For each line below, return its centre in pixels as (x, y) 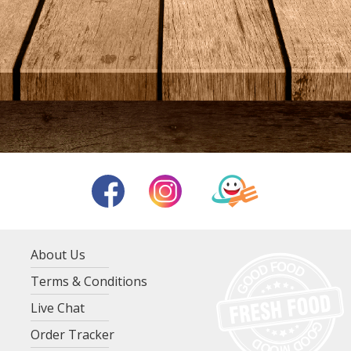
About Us (58, 255)
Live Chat (57, 308)
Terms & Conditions (89, 282)
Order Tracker (72, 335)
